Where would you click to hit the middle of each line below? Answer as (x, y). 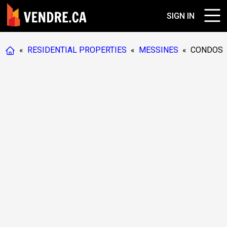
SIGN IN (181, 16)
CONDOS (207, 50)
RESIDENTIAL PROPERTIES (77, 50)
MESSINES (159, 50)
